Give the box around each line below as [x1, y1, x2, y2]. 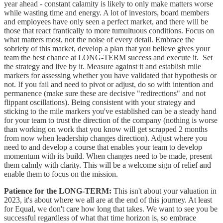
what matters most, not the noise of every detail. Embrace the [4, 35, 195, 44]
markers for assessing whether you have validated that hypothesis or [4, 71, 217, 80]
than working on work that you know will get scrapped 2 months [4, 124, 208, 133]
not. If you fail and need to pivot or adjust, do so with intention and [4, 80, 214, 89]
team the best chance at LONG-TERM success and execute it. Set [4, 53, 213, 62]
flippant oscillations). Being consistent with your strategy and [4, 98, 195, 107]
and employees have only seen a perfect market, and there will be [4, 17, 208, 26]
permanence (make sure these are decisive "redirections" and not [4, 89, 206, 98]
